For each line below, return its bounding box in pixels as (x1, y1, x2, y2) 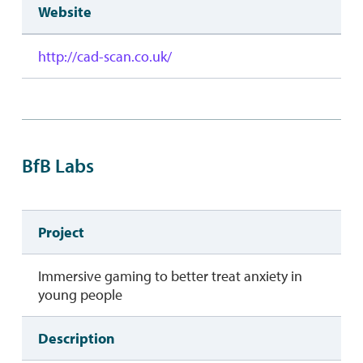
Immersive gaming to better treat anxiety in (37, 267, 302, 286)
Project (37, 223, 84, 242)
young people (37, 285, 122, 305)
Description (37, 329, 115, 348)
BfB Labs (21, 153, 94, 178)
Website (37, 2, 92, 22)
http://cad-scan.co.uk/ (37, 47, 172, 66)
